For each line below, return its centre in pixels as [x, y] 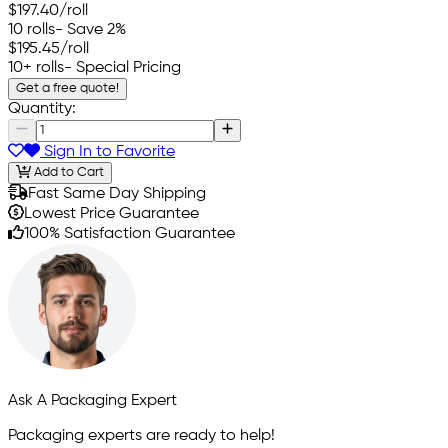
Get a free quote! [67, 88]
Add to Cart [67, 173]
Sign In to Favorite [107, 151]
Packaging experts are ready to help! [141, 436]
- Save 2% [90, 29]
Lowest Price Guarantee [111, 214]
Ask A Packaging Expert [92, 401]
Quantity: [42, 108]
